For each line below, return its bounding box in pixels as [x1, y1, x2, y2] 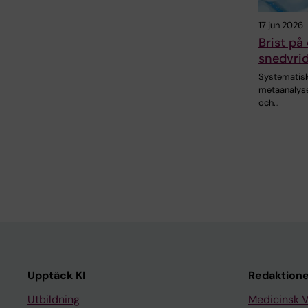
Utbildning [27, 291, 80, 307]
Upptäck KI [27, 267, 85, 283]
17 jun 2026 [258, 19, 303, 31]
